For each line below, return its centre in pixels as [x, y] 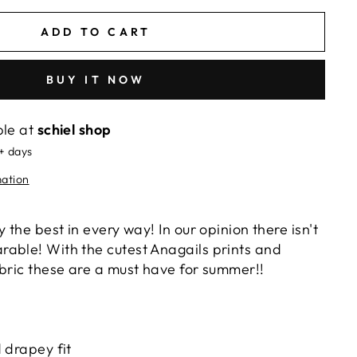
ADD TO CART [96, 31]
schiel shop [74, 129]
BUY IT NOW [96, 79]
